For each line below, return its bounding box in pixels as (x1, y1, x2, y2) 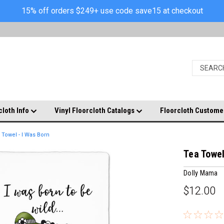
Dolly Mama (183, 168, 218, 177)
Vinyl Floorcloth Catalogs (54, 106, 136, 115)
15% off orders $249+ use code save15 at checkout (21, 6, 203, 15)
